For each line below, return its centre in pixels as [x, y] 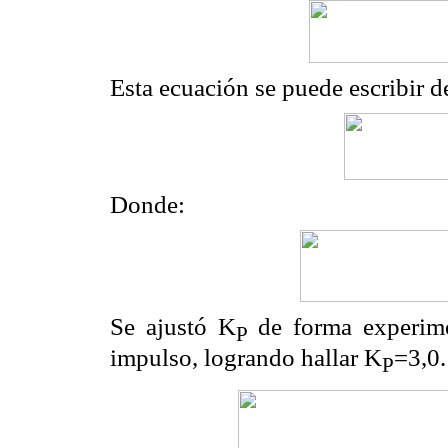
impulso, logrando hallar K [246, 358]
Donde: [147, 205]
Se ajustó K [173, 327]
